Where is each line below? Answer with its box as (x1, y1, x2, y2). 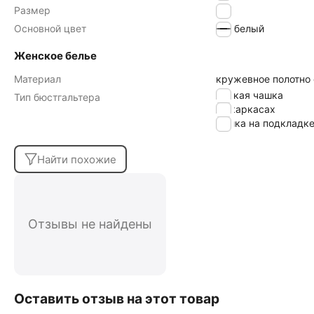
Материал (14, 73, 61, 85)
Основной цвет (14, 22, 86, 34)
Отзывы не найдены (28, 217, 152, 231)
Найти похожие (37, 152, 116, 166)
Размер (14, 4, 50, 16)
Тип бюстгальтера (14, 91, 100, 103)
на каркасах (216, 103, 275, 115)
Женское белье (14, 49, 97, 62)
